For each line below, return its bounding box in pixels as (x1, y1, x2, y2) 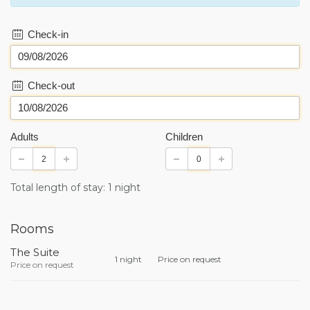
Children (165, 131, 203, 143)
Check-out (25, 80, 75, 91)
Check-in (25, 28, 69, 40)
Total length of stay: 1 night (10, 181, 140, 194)
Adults (10, 131, 39, 143)
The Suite (10, 246, 60, 259)
